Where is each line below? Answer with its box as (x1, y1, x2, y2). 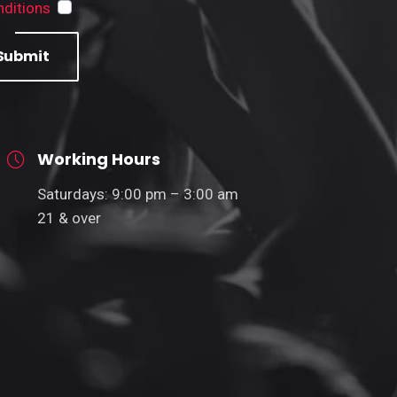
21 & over (37, 208, 101, 227)
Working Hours (37, 147, 160, 170)
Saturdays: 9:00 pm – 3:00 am (37, 184, 238, 203)
